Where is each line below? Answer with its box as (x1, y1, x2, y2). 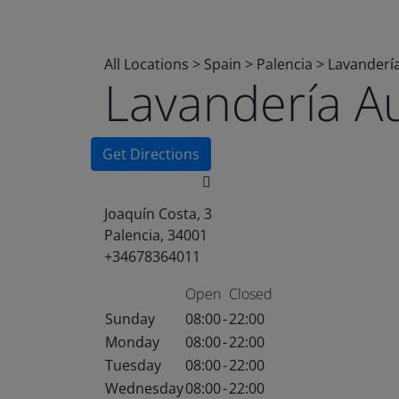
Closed (229, 284, 273, 304)
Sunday (105, 309, 155, 329)
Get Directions (102, 144, 199, 164)
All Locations (104, 54, 189, 74)
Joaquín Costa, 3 (104, 204, 212, 224)
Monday (105, 332, 159, 352)
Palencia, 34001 (104, 225, 208, 245)
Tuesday (105, 355, 161, 375)
